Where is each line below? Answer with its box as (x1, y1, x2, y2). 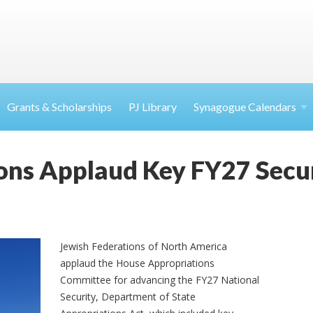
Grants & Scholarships (7, 100, 112, 113)
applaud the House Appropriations (60, 256, 215, 270)
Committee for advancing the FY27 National (60, 273, 260, 286)
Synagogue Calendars (194, 100, 296, 113)
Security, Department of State (60, 290, 196, 303)
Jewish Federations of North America (60, 240, 228, 253)
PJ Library (129, 100, 177, 113)
